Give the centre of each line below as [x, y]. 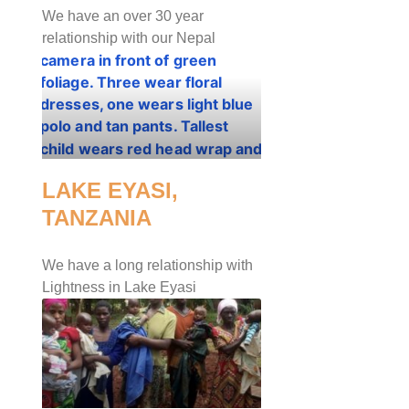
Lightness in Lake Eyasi [119, 287]
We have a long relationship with [147, 265]
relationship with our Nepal [129, 38]
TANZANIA [97, 218]
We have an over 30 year [123, 16]
